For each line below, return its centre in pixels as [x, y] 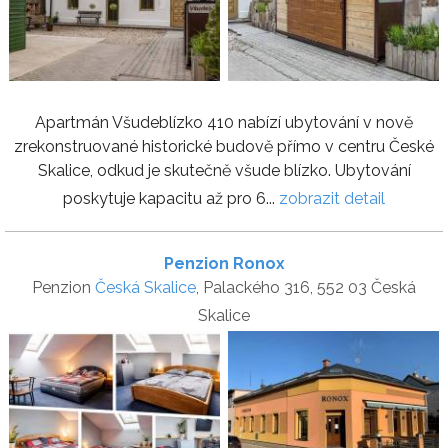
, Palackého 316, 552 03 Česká [306, 288]
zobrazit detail [332, 199]
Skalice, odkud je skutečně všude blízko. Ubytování [224, 171]
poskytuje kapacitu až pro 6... [171, 199]
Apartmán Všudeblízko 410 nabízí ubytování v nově [224, 123]
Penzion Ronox [224, 264]
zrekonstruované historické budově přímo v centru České [224, 147]
